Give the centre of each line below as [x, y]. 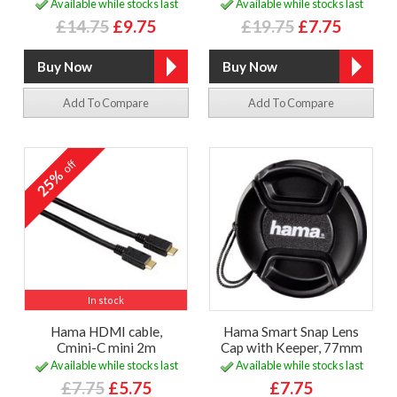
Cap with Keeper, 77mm [291, 347]
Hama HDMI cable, [106, 331]
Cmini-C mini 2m [106, 347]
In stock [106, 300]
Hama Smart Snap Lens [291, 331]
